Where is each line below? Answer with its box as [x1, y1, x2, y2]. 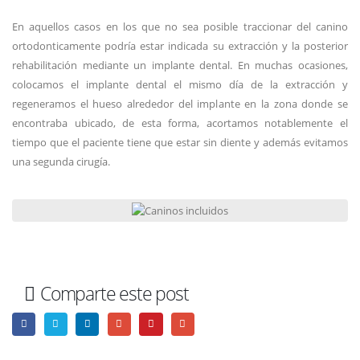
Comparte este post [39, 280, 189, 306]
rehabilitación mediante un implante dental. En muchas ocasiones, [12, 58, 348, 72]
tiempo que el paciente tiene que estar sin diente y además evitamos [12, 135, 348, 149]
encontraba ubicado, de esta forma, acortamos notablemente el [12, 116, 348, 130]
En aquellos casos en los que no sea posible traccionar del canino [12, 19, 348, 34]
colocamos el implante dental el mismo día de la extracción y [12, 77, 348, 92]
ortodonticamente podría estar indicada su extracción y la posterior [12, 39, 348, 53]
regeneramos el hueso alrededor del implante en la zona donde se [12, 96, 348, 111]
